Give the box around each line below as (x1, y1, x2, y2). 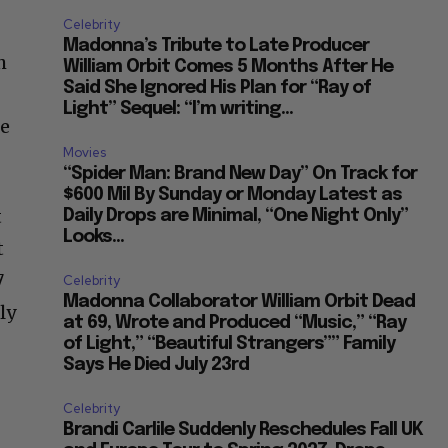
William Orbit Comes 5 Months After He (63, 57, 394, 76)
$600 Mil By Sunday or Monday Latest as (63, 185, 403, 204)
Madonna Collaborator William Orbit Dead (63, 292, 416, 311)
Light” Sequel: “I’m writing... (63, 99, 294, 118)
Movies (63, 143, 107, 161)
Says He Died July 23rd (63, 355, 250, 374)
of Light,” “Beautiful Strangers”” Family (63, 334, 396, 353)
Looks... (63, 227, 125, 246)
